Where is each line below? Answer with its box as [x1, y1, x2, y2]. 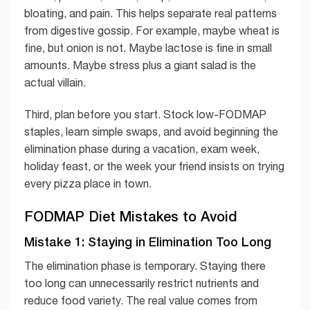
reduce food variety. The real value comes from [24, 293, 257, 307]
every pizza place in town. [24, 177, 152, 190]
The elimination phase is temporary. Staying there [24, 259, 266, 272]
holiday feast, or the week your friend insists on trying [24, 160, 284, 173]
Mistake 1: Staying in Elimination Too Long [24, 233, 271, 249]
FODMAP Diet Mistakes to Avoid [24, 207, 237, 224]
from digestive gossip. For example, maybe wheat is [24, 24, 280, 37]
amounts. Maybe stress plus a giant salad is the [24, 59, 256, 72]
